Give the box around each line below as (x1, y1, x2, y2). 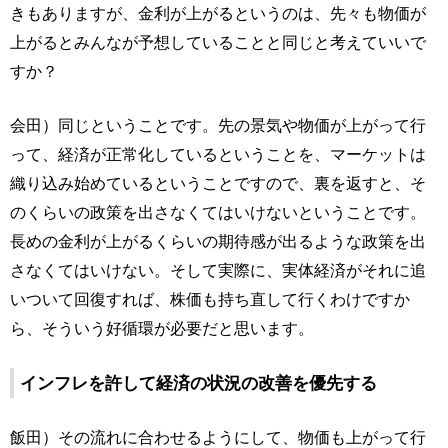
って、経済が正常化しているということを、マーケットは (10, 145, 426, 163)
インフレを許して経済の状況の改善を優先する (20, 373, 377, 393)
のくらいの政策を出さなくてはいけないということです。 (10, 203, 426, 221)
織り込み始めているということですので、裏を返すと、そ (10, 174, 426, 192)
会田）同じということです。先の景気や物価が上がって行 (10, 116, 426, 134)
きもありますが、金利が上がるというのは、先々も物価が (10, 4, 426, 22)
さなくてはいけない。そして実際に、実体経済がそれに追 (10, 261, 426, 279)
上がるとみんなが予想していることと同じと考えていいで (10, 33, 426, 51)
